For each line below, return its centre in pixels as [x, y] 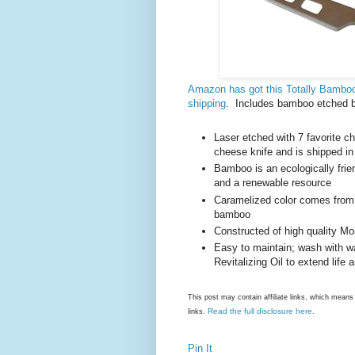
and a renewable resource [273, 183]
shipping [207, 104]
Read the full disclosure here [260, 311]
